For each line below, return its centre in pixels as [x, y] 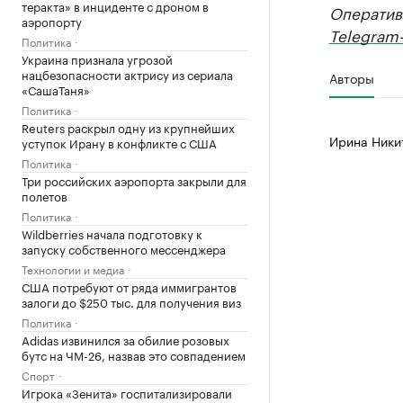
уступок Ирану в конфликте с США [119, 142]
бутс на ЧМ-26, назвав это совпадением [134, 354]
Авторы [351, 77]
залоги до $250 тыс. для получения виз [131, 301]
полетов [45, 195]
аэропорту [52, 21]
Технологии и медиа [73, 269]
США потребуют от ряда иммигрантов [129, 286]
